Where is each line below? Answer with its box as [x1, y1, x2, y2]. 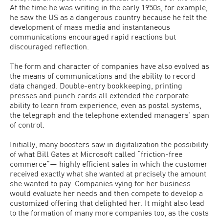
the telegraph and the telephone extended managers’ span [10, 110, 209, 119]
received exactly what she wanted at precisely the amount [10, 169, 206, 178]
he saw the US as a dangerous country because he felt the [10, 12, 207, 22]
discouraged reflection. [10, 42, 89, 51]
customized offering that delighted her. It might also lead [10, 198, 204, 207]
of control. [10, 120, 44, 129]
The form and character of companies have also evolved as [10, 61, 209, 70]
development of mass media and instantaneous [10, 22, 170, 31]
